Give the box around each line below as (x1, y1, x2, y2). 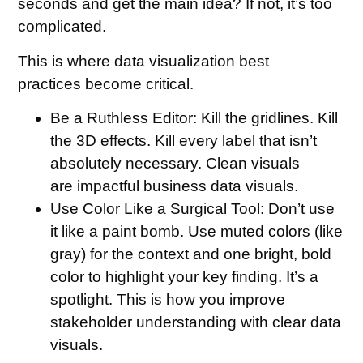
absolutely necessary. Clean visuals (50, 155, 301, 172)
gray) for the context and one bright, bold (50, 246, 332, 263)
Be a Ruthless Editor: (50, 109, 198, 126)
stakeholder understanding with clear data (50, 314, 342, 331)
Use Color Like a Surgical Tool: (50, 200, 265, 217)
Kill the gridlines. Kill (197, 109, 339, 126)
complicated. (18, 18, 107, 36)
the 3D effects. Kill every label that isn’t (50, 132, 318, 149)
